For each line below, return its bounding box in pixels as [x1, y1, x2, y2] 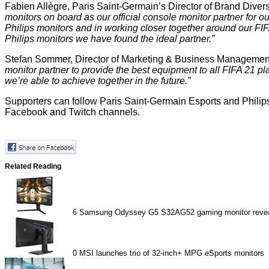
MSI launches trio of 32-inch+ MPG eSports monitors [79, 248, 265, 258]
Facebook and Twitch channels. [5, 107, 140, 118]
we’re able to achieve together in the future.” [5, 76, 190, 86]
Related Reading [5, 162, 61, 170]
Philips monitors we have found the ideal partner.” [5, 34, 214, 44]
